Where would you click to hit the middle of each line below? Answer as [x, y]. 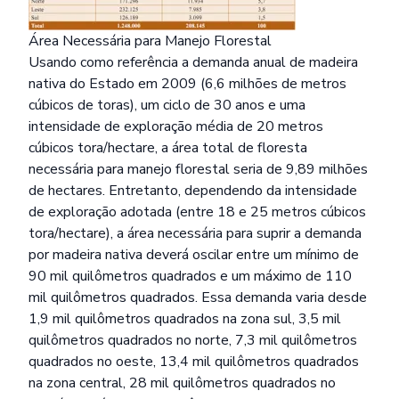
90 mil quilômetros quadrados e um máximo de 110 [190, 276]
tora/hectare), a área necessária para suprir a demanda [195, 233]
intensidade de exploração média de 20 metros [176, 126]
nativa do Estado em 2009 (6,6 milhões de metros [187, 84]
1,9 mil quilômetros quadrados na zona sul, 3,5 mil [185, 319]
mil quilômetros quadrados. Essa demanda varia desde [198, 297]
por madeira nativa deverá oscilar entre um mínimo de [194, 255]
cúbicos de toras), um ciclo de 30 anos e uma [167, 105]
